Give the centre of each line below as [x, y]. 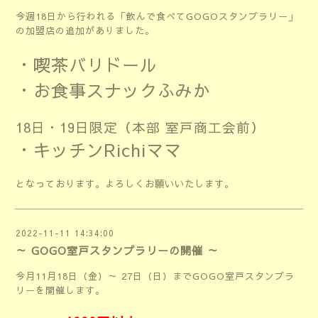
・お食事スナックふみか [113, 90]
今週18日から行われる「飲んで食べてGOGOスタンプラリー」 [157, 16]
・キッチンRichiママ [99, 150]
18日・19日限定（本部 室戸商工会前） [140, 127]
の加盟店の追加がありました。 [85, 31]
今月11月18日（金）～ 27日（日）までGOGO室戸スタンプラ [155, 276]
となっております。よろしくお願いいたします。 [125, 183]
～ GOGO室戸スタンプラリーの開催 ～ [117, 250]
